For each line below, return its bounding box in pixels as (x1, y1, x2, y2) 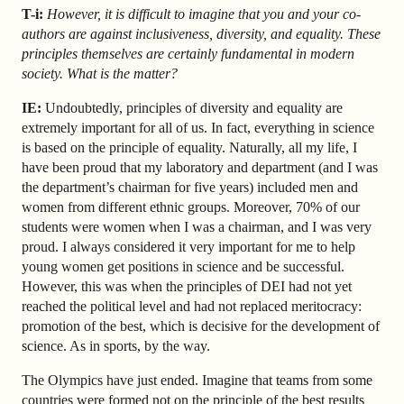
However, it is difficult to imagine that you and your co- (43, 6, 361, 23)
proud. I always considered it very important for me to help (22, 239, 355, 255)
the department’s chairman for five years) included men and (22, 179, 358, 196)
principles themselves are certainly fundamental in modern (22, 46, 354, 62)
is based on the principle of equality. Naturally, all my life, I (22, 140, 357, 156)
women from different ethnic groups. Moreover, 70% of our (22, 199, 360, 216)
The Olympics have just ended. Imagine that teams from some (22, 372, 372, 389)
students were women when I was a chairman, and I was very (22, 219, 372, 235)
